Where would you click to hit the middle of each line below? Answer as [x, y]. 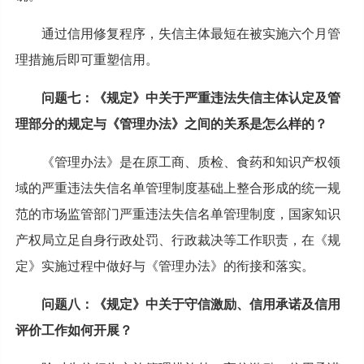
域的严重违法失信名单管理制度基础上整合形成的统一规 [178, 188]
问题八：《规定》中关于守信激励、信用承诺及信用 [191, 304]
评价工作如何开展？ [74, 330]
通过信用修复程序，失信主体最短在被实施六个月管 [191, 33]
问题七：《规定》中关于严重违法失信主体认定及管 [191, 97]
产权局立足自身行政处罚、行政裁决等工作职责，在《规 [178, 240]
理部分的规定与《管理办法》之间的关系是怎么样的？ [171, 123]
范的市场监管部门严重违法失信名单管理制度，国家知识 [178, 214]
